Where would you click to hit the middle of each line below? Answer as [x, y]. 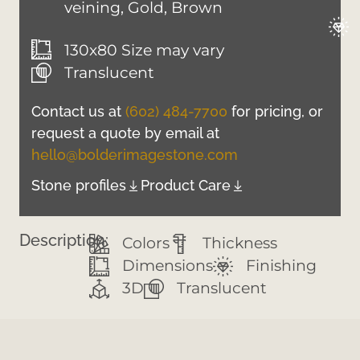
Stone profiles [79, 185]
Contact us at [78, 111]
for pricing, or [275, 111]
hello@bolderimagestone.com [135, 154]
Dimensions [168, 266]
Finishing [282, 266]
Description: [64, 240]
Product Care [186, 185]
